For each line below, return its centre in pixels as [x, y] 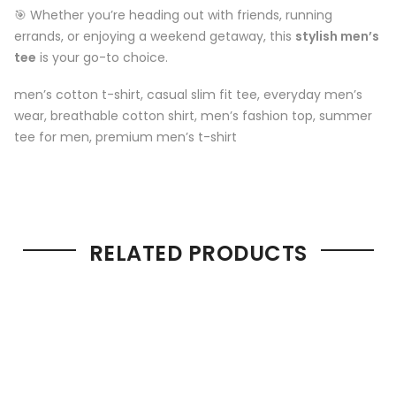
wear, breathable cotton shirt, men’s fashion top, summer [193, 115]
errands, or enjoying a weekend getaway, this [155, 36]
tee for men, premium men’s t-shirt [126, 137]
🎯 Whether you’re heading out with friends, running [173, 15]
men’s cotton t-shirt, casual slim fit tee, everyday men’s [188, 94]
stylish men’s [337, 36]
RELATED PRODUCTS [198, 254]
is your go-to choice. [102, 57]
